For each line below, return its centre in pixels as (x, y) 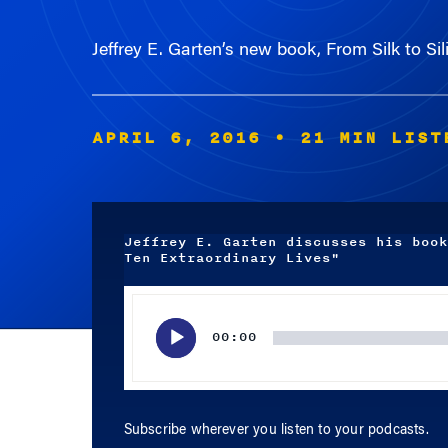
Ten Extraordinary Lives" (231, 258)
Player (141, 321)
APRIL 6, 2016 (176, 138)
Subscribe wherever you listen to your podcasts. (276, 431)
